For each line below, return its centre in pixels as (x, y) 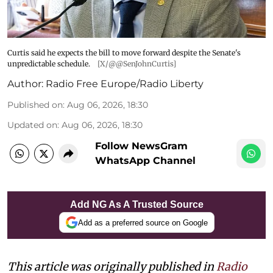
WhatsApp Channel (145, 161)
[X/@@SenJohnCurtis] (137, 64)
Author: (25, 84)
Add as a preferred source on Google (143, 222)
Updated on (32, 125)
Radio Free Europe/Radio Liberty (125, 84)
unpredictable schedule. (49, 64)
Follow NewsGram (141, 146)
